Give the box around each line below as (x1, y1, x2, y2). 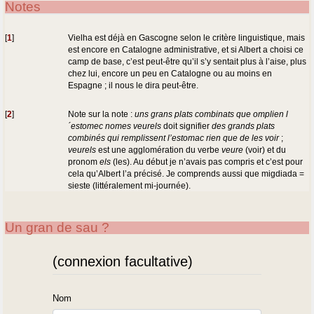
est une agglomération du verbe (96, 144, 222, 154)
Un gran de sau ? (5, 219, 110, 235)
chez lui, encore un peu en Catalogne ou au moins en (68, 68, 273, 78)
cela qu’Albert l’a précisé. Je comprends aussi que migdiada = (68, 168, 305, 178)
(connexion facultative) (53, 253, 193, 269)
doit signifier (161, 121, 212, 130)
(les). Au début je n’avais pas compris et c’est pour (111, 156, 303, 166)
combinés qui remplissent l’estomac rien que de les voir (68, 132, 280, 142)
